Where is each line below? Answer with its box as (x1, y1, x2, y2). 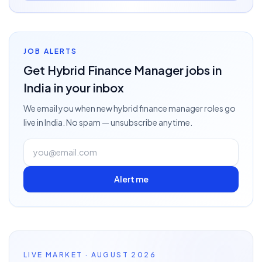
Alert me (113, 174, 149, 184)
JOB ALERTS (23, 47, 78, 56)
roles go (203, 103, 236, 113)
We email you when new (23, 103, 113, 113)
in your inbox (51, 80, 124, 95)
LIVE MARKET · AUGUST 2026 (23, 250, 157, 259)
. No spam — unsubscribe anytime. (63, 117, 192, 127)
